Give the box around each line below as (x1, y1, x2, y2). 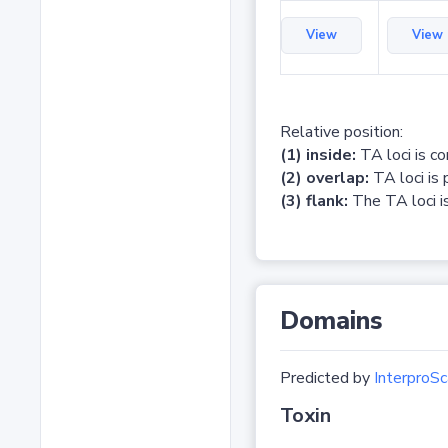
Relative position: (279, 121, 403, 144)
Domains (279, 304, 383, 339)
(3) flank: (279, 190, 348, 213)
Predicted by (279, 367, 374, 390)
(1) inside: (279, 144, 356, 167)
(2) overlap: (279, 167, 369, 190)
